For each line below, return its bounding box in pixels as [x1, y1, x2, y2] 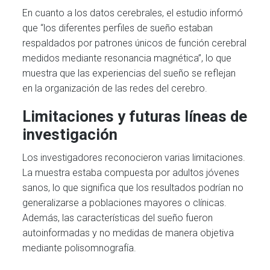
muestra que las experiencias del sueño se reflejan [22, 67, 236, 80]
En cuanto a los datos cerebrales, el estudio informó [22, 7, 243, 19]
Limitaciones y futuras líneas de [22, 107, 248, 126]
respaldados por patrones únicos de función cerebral [22, 37, 247, 49]
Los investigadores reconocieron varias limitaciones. [22, 152, 246, 164]
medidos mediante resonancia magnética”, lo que [22, 52, 232, 64]
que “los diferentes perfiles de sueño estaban [22, 22, 213, 34]
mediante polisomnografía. [22, 242, 137, 254]
